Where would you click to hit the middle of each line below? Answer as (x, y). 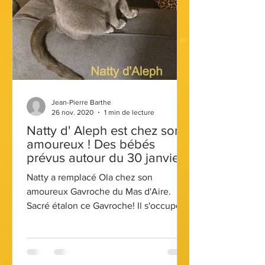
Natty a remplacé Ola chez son (90, 177)
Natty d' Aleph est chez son (104, 130)
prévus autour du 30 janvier (105, 158)
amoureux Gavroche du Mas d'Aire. (99, 191)
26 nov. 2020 (72, 112)
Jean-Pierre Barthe (81, 102)
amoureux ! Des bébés (91, 144)
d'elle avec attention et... (77, 220)
